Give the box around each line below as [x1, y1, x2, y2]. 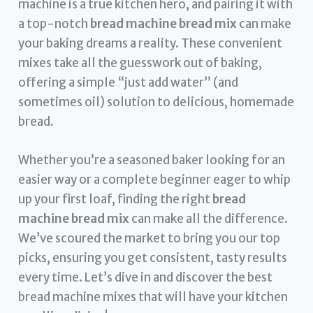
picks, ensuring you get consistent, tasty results [18, 249, 288, 265]
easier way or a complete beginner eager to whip [18, 171, 291, 187]
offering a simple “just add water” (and [18, 74, 239, 90]
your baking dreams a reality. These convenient [18, 35, 283, 51]
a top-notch [18, 15, 91, 31]
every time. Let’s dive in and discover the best [18, 269, 273, 285]
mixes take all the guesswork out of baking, [18, 54, 263, 71]
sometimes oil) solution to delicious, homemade [18, 94, 295, 110]
